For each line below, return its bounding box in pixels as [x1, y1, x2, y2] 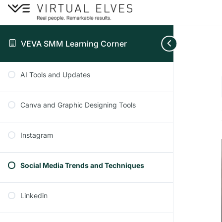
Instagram [20, 131, 53, 139]
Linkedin [20, 191, 48, 200]
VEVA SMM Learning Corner [20, 38, 127, 49]
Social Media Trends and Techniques [20, 161, 144, 169]
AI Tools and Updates [20, 70, 90, 79]
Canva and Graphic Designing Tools [20, 101, 136, 109]
